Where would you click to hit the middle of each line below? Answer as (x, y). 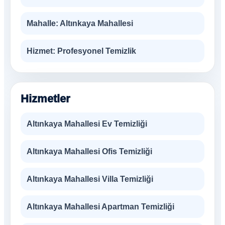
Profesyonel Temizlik (96, 51)
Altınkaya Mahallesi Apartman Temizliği (100, 207)
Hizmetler (45, 99)
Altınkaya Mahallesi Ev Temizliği (87, 124)
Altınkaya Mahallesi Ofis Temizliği (89, 151)
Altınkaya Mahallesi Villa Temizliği (90, 179)
